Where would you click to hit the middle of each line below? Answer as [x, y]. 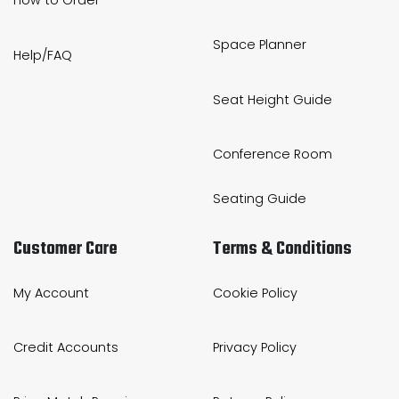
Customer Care [65, 249]
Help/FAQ [43, 55]
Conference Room [273, 154]
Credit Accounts [66, 348]
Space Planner [260, 45]
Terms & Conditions [282, 249]
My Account [51, 293]
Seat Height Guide [273, 99]
